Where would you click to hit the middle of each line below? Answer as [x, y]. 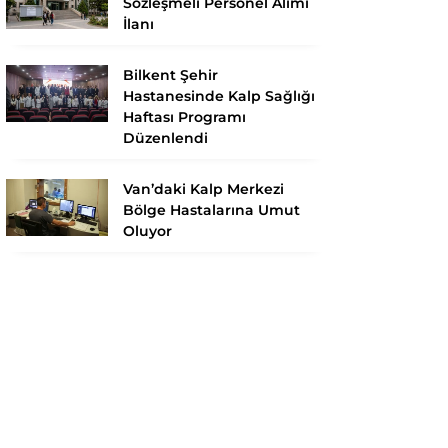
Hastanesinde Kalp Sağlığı [219, 95]
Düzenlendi [165, 137]
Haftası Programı [184, 116]
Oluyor [147, 230]
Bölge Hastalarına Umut [211, 209]
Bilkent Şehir [170, 74]
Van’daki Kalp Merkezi [203, 188]
